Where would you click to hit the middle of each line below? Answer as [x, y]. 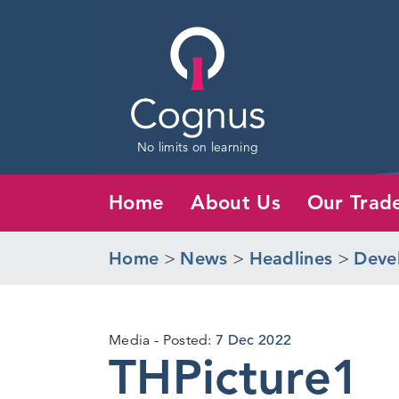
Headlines [291, 258]
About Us [236, 202]
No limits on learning [198, 147]
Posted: [189, 340]
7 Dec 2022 [254, 340]
